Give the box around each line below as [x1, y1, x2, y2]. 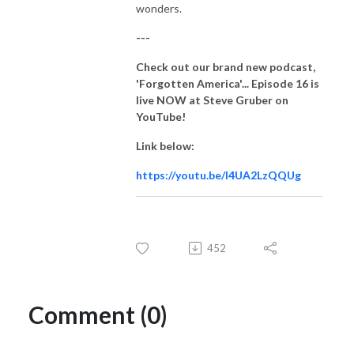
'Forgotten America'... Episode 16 [136, 76, 311, 90]
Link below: [136, 138, 194, 153]
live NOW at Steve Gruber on [136, 92, 288, 107]
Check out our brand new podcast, [136, 59, 315, 73]
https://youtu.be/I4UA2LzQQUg [136, 168, 301, 182]
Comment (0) [28, 299, 168, 329]
